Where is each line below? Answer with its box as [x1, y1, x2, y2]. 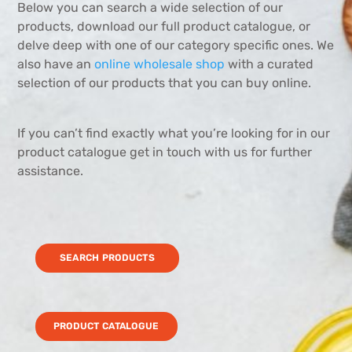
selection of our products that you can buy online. [17, 75, 312, 90]
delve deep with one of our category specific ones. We [17, 37, 335, 53]
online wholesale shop [94, 56, 225, 71]
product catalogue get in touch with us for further [17, 144, 313, 159]
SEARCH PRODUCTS [59, 251, 155, 263]
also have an [17, 56, 95, 71]
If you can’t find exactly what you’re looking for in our [17, 125, 331, 141]
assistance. [17, 163, 84, 178]
